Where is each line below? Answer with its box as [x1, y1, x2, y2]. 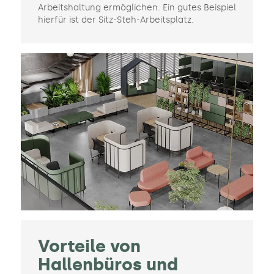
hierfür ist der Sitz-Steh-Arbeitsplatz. [37, 15, 194, 26]
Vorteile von [37, 236, 141, 257]
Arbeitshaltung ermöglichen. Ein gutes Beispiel [37, 2, 237, 13]
